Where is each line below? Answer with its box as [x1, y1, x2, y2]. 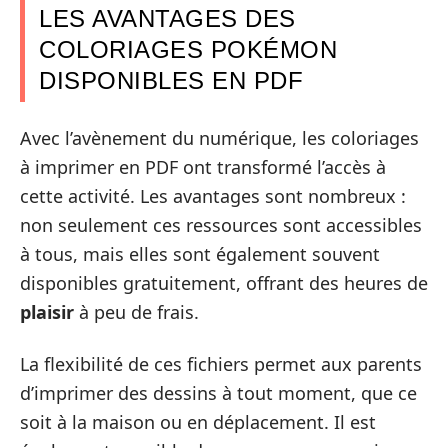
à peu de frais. [74, 300, 199, 324]
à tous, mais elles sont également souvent [20, 242, 380, 266]
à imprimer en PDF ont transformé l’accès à [20, 155, 386, 179]
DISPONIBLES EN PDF [39, 66, 303, 94]
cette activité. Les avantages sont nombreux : [20, 184, 406, 208]
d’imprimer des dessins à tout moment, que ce [20, 380, 417, 405]
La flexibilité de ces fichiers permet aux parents [20, 351, 422, 376]
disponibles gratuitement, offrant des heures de [20, 271, 428, 295]
